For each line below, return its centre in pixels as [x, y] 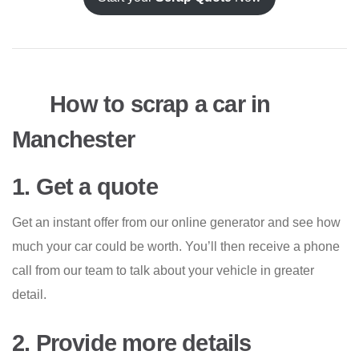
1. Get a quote [85, 186]
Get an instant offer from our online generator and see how [176, 222]
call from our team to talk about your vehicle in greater [163, 270]
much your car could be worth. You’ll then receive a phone [176, 246]
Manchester [73, 139]
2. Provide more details [132, 343]
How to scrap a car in [157, 105]
